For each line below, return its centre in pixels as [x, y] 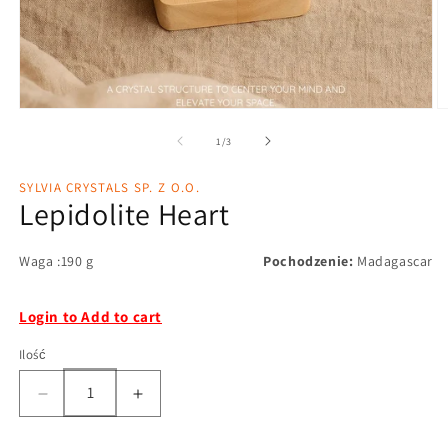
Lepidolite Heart [124, 214]
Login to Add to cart [90, 316]
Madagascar [393, 261]
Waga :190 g [56, 261]
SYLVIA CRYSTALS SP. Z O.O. [109, 187]
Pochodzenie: [308, 261]
